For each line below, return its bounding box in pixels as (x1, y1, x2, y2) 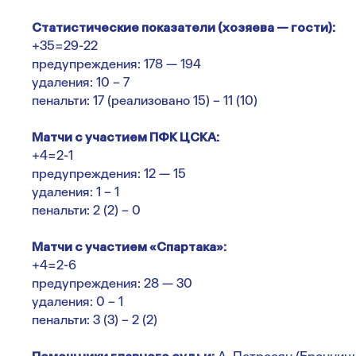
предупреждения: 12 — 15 (32, 166, 186, 181)
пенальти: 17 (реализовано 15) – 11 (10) (32, 93, 257, 108)
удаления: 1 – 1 (32, 184, 119, 199)
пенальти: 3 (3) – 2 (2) (32, 312, 157, 327)
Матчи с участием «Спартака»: (32, 239, 226, 254)
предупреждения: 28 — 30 (32, 276, 192, 291)
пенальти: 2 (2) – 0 (32, 203, 141, 218)
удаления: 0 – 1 (32, 294, 123, 309)
